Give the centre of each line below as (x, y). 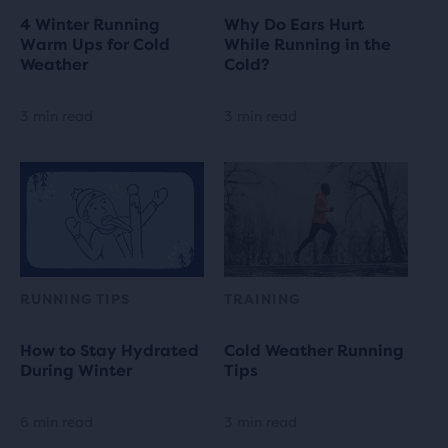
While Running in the (307, 44)
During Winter (76, 370)
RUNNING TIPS (75, 298)
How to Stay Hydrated (109, 350)
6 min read (56, 421)
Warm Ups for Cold (95, 44)
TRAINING (262, 298)
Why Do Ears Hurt (294, 24)
